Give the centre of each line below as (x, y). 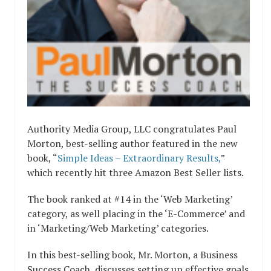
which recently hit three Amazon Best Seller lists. (135, 172)
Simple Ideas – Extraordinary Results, (139, 158)
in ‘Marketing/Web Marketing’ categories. (118, 228)
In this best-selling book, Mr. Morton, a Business (132, 255)
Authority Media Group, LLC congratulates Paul (132, 129)
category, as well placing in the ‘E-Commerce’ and (136, 214)
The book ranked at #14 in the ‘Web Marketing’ (130, 199)
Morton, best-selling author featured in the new (132, 143)
